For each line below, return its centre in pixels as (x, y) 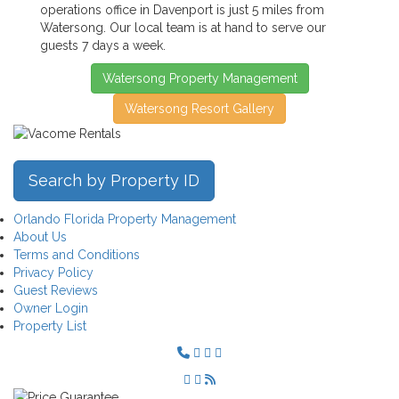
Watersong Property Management (199, 79)
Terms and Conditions (77, 255)
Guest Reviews (56, 291)
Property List (50, 326)
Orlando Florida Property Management (125, 220)
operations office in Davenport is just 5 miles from (182, 10)
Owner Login (51, 309)
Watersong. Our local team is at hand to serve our (183, 28)
